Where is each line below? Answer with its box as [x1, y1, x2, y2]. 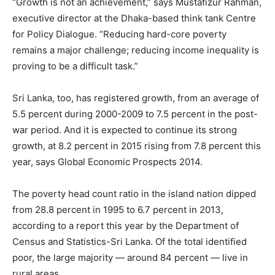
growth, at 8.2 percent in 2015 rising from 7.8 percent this [12, 140, 261, 152]
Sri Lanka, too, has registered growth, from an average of [12, 92, 259, 104]
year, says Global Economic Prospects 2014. [12, 156, 203, 168]
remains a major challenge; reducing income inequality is [12, 44, 259, 56]
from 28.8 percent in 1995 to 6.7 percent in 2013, [12, 204, 223, 216]
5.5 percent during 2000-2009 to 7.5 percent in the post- [12, 108, 258, 120]
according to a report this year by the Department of [12, 220, 239, 232]
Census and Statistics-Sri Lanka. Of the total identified [12, 236, 247, 248]
